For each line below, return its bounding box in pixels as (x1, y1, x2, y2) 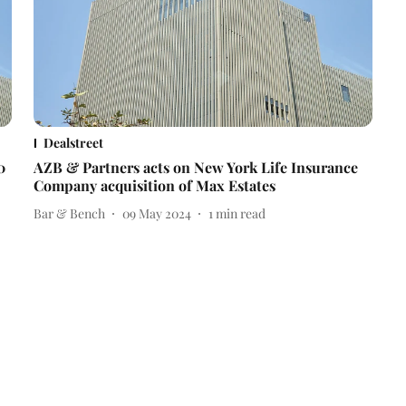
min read (215, 204, 266, 222)
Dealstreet (43, 134, 103, 152)
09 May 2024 (121, 204, 191, 222)
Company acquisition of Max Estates (33, 176, 275, 196)
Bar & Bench (33, 204, 105, 222)
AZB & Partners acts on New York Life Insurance (33, 158, 358, 178)
